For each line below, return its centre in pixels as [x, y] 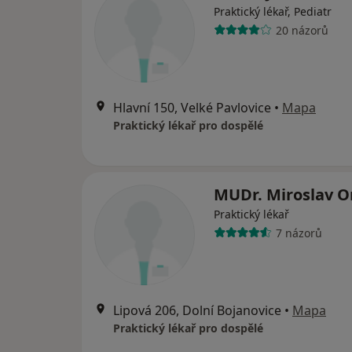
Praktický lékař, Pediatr [273, 12]
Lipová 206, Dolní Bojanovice [197, 311]
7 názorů [299, 233]
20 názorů [302, 30]
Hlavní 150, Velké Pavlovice [192, 108]
